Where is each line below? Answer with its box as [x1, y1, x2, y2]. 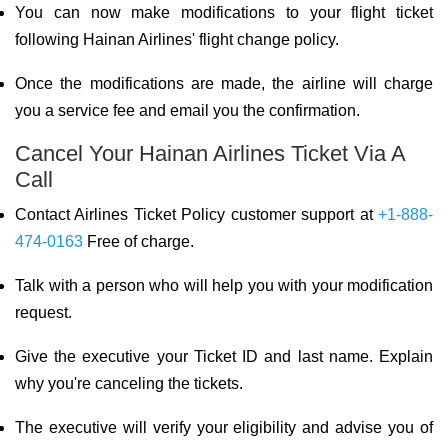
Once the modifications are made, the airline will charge [15, 75, 433, 92]
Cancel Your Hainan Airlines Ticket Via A [15, 141, 405, 166]
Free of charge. [83, 233, 194, 250]
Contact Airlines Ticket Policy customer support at [15, 206, 378, 223]
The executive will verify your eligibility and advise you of [15, 419, 433, 436]
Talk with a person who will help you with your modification [15, 277, 433, 294]
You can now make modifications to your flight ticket [15, 4, 433, 21]
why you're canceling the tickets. [15, 375, 243, 392]
